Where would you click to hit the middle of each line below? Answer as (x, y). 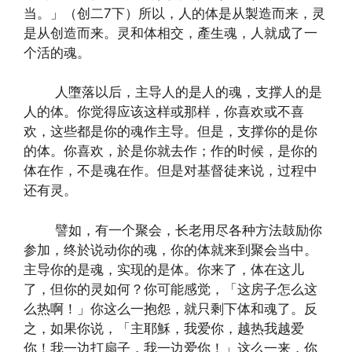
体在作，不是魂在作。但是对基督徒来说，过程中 (170, 170)
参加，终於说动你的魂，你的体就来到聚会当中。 (170, 249)
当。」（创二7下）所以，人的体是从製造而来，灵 (174, 13)
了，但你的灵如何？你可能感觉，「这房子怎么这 (170, 289)
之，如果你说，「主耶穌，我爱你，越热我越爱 (164, 328)
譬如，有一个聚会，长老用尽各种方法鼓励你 (173, 230)
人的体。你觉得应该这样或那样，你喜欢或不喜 (164, 112)
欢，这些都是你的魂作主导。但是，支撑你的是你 (170, 131)
